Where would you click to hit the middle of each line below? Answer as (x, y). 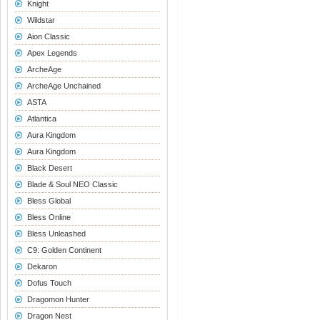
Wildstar (41, 20)
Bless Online (49, 217)
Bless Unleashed (56, 234)
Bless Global (49, 201)
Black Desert (49, 168)
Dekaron (42, 266)
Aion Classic (48, 36)
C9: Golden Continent (64, 250)
